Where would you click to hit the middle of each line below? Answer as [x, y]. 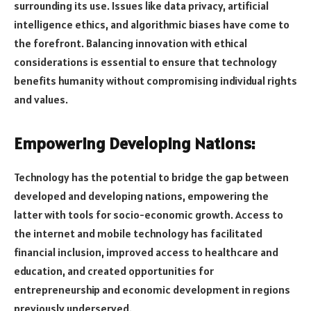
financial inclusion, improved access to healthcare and [146, 252]
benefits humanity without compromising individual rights [155, 80]
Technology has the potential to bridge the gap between [151, 177]
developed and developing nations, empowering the [141, 196]
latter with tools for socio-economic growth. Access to [149, 215]
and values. [41, 99]
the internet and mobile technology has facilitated [138, 234]
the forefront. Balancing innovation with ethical [131, 43]
